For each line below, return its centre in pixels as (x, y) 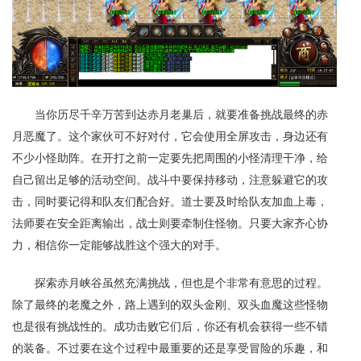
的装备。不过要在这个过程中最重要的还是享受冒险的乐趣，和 (170, 347)
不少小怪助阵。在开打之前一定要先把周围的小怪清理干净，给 (170, 157)
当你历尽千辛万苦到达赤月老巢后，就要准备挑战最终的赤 (181, 114)
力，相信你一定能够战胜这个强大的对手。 (119, 244)
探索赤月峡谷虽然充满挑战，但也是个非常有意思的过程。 (181, 282)
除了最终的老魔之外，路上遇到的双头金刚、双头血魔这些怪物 (170, 304)
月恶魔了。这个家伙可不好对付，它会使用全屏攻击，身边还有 (170, 135)
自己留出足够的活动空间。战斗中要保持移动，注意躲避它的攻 (170, 179)
